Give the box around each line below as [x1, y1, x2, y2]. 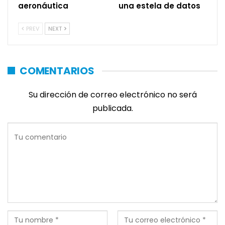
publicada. [92, 102, 133, 114]
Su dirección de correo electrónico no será [28, 88, 197, 100]
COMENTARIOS [20, 63, 94, 78]
